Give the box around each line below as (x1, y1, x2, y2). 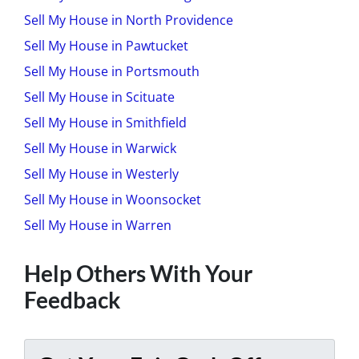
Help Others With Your (24, 259, 252, 287)
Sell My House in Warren (24, 216, 171, 234)
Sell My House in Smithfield (24, 113, 187, 131)
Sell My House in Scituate (24, 87, 175, 106)
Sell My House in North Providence (24, 10, 233, 29)
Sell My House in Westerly (24, 164, 179, 183)
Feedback (24, 285, 120, 313)
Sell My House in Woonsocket (24, 190, 201, 208)
